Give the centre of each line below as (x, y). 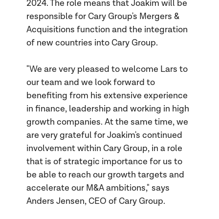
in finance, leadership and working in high (108, 109)
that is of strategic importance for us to (104, 162)
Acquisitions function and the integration (107, 30)
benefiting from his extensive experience (107, 96)
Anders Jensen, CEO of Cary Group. (96, 201)
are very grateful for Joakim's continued (104, 135)
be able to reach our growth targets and (105, 175)
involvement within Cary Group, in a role (104, 149)
